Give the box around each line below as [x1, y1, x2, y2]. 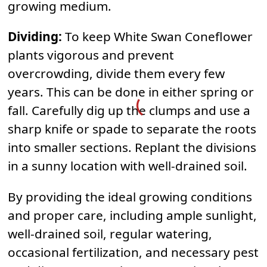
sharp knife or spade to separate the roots [8, 120, 256, 138]
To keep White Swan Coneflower [62, 28, 253, 45]
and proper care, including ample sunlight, [8, 207, 257, 224]
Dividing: [8, 28, 62, 45]
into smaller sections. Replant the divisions [8, 139, 256, 156]
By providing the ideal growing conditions [8, 188, 252, 206]
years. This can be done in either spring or [8, 83, 254, 101]
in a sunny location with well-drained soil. [8, 157, 247, 175]
